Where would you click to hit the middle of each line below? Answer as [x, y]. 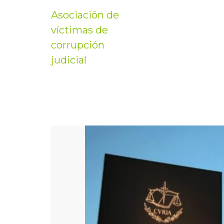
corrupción [78, 45]
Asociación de [85, 15]
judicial [69, 60]
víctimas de [79, 30]
